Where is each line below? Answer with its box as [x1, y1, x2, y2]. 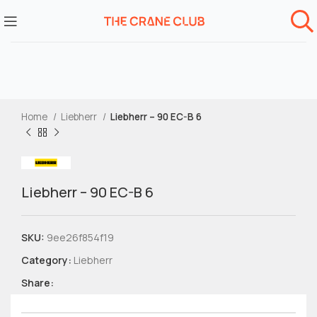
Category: [21, 253, 71, 267]
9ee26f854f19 [47, 231, 114, 244]
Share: [21, 276, 54, 289]
